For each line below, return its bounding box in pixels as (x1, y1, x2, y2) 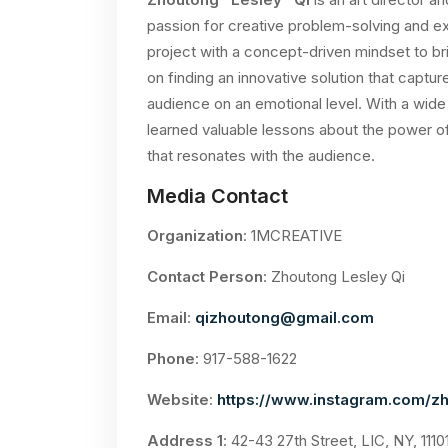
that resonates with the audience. (147, 146, 375, 165)
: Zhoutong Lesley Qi (263, 267, 405, 286)
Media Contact (147, 184, 288, 208)
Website (147, 390, 209, 409)
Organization (147, 226, 243, 245)
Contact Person (147, 267, 263, 286)
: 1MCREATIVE (243, 226, 342, 245)
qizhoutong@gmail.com (195, 308, 374, 327)
